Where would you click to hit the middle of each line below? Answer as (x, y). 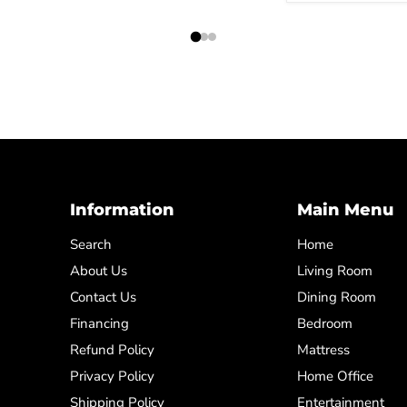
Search (90, 245)
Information (122, 210)
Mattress (323, 350)
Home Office (335, 377)
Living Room (334, 271)
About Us (98, 271)
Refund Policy (112, 350)
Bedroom (324, 324)
